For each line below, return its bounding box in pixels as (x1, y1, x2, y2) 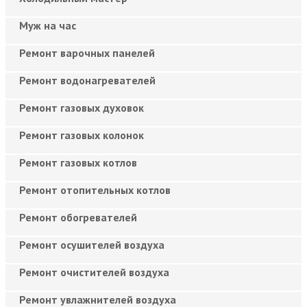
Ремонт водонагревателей (19, 73, 156, 87)
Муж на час (19, 18, 76, 32)
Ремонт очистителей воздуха (19, 265, 169, 279)
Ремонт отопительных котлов (19, 182, 171, 197)
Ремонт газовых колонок (19, 127, 144, 142)
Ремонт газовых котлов (19, 155, 137, 169)
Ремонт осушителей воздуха (19, 237, 164, 251)
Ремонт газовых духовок (19, 100, 144, 114)
